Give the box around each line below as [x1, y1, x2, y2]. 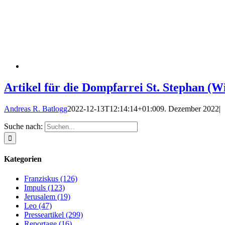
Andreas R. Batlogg [4, 104, 67, 113]
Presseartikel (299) [24, 210, 83, 219]
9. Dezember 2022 [160, 104, 219, 113]
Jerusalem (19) [24, 192, 70, 201]
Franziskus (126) [24, 174, 77, 183]
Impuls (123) [24, 183, 65, 192]
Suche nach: [4, 122, 43, 131]
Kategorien [4, 155, 42, 164]
